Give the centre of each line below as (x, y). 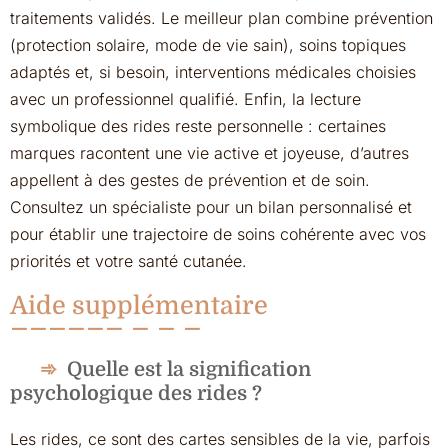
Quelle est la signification (189, 369)
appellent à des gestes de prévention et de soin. (190, 180)
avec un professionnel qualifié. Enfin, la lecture (185, 99)
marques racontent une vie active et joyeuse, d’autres (209, 153)
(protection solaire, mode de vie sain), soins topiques (208, 45)
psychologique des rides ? (136, 393)
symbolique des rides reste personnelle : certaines (198, 126)
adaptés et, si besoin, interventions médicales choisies (213, 72)
